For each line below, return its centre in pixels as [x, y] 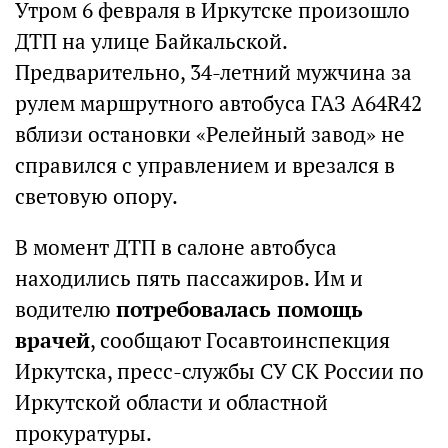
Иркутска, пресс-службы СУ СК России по [219, 371]
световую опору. [96, 196]
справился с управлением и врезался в [205, 165]
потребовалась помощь [239, 309]
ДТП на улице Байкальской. [151, 41]
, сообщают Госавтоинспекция [240, 340]
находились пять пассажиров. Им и [189, 278]
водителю [65, 309]
